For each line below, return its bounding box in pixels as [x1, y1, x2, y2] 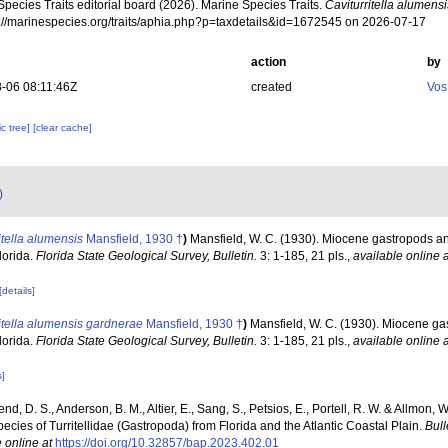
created [250, 80, 292, 94]
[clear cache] [33, 122, 93, 133]
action [250, 55, 286, 69]
